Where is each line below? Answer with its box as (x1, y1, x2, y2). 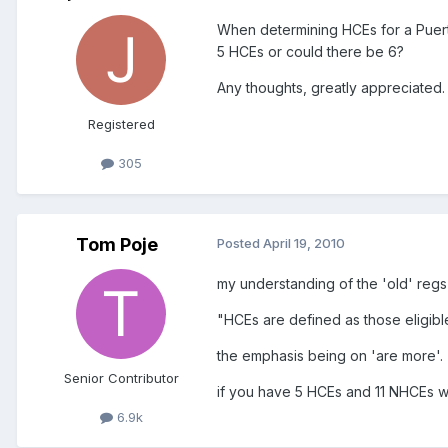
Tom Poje (76, 233, 158, 255)
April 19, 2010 (263, 234, 345, 251)
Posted (217, 234, 263, 251)
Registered (87, 116, 155, 133)
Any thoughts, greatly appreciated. (217, 79, 445, 97)
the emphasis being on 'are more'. (217, 346, 443, 364)
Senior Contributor (63, 369, 179, 386)
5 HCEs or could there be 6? (217, 43, 404, 61)
